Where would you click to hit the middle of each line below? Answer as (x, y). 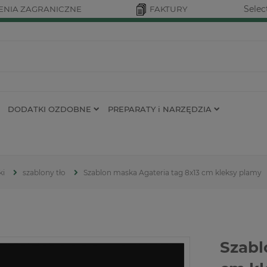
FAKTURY (168, 9)
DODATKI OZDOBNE (49, 109)
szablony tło (44, 173)
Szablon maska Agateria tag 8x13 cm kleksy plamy (173, 173)
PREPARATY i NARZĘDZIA (160, 109)
